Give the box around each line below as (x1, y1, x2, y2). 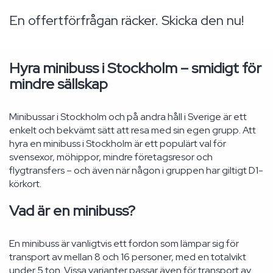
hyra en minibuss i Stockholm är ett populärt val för (9, 137, 226, 150)
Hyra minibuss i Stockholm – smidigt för (9, 58, 261, 77)
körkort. (9, 177, 41, 190)
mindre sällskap (9, 74, 108, 93)
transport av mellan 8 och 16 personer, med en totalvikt (9, 250, 246, 263)
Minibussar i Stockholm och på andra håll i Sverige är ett (9, 110, 247, 123)
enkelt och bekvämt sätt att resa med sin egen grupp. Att (9, 124, 256, 136)
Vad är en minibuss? (9, 201, 135, 220)
